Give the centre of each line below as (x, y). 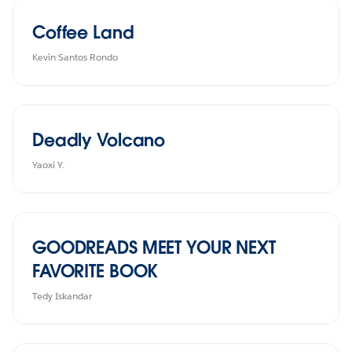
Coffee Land (83, 32)
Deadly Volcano (99, 139)
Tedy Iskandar (62, 295)
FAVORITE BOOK (95, 271)
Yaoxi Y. (48, 164)
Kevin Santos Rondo (75, 57)
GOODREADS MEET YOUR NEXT (154, 247)
